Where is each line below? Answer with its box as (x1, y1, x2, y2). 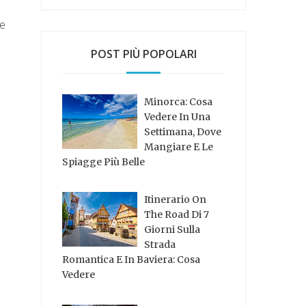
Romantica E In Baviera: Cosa (62, 253, 201, 266)
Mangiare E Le (144, 141, 214, 154)
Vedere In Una (144, 111, 211, 124)
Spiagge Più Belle (62, 156, 145, 169)
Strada (144, 238, 176, 251)
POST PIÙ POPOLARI (90, 46, 197, 62)
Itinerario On (144, 193, 207, 206)
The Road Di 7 (144, 208, 210, 221)
